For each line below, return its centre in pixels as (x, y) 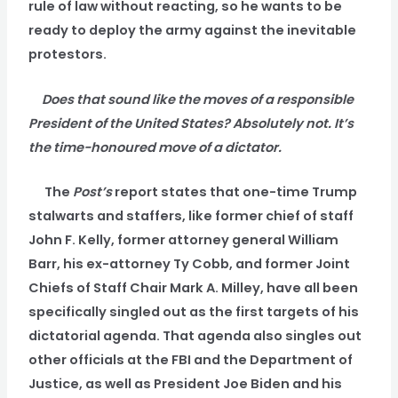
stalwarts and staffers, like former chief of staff (191, 216)
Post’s (94, 192)
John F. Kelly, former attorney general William (184, 240)
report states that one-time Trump (236, 192)
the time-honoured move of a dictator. (155, 147)
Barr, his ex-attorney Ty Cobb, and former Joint (190, 264)
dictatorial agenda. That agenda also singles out (195, 336)
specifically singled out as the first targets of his (194, 312)
